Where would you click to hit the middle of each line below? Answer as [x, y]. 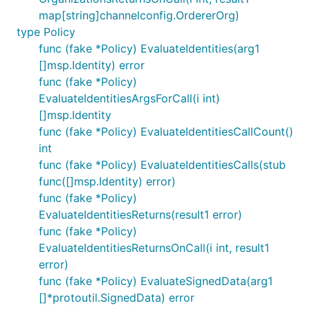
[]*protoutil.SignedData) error [117, 298]
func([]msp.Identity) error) [107, 181]
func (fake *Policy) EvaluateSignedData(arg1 [156, 281]
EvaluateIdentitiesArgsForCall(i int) [129, 98]
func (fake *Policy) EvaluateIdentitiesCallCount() [166, 131]
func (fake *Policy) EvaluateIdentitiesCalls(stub [162, 165]
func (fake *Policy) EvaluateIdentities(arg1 [149, 48]
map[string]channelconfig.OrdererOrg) [139, 15]
